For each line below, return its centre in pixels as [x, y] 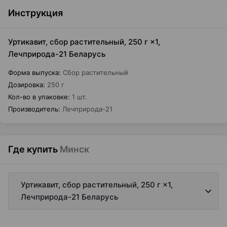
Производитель [33, 109]
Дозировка [26, 85]
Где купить [33, 149]
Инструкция [35, 13]
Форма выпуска [33, 72]
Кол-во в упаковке [38, 97]
